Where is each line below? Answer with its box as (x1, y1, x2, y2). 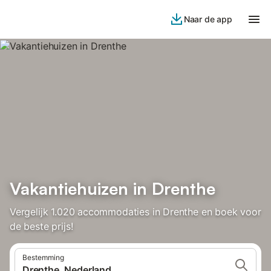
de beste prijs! (10, 220, 73, 232)
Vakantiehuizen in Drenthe (10, 178, 215, 199)
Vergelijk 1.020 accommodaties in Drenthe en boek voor (10, 206, 261, 218)
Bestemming (22, 253, 64, 262)
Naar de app (183, 14, 232, 24)
